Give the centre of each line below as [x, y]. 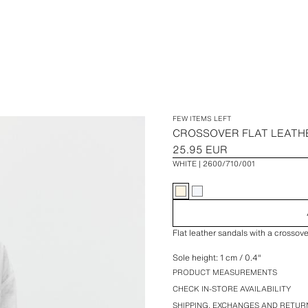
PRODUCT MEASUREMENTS [225, 272]
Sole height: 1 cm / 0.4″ [217, 257]
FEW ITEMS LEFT [202, 119]
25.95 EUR [200, 149]
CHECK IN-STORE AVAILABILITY [232, 289]
